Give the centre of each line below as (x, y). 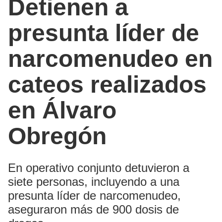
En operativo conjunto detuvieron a (99, 167)
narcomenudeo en (110, 58)
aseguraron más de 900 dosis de (93, 209)
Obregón (57, 136)
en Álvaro (62, 110)
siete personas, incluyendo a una (94, 181)
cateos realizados (107, 84)
